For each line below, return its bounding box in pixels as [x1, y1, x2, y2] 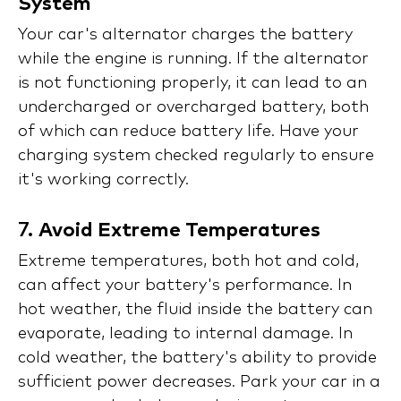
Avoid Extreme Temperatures [38, 221, 320, 242]
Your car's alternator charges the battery [18, 27, 353, 44]
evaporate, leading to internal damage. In [18, 326, 353, 343]
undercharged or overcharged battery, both [18, 99, 369, 116]
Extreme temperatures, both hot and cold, [18, 253, 359, 270]
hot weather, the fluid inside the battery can [18, 302, 372, 319]
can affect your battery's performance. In [18, 277, 352, 294]
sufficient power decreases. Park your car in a [18, 374, 380, 391]
